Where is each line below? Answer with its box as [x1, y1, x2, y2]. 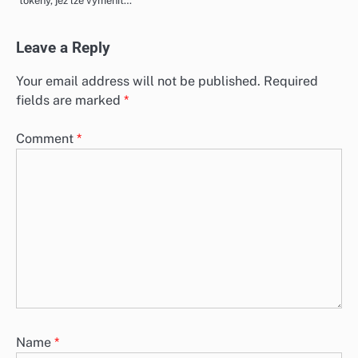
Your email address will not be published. [16, 74, 261, 89]
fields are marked [16, 93, 124, 109]
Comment [16, 131, 77, 147]
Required [264, 74, 318, 89]
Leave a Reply [16, 39, 110, 58]
